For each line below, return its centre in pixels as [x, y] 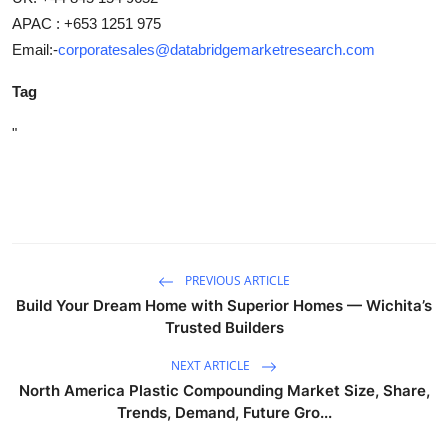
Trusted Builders [224, 327]
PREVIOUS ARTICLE [236, 280]
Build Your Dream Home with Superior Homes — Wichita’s [224, 305]
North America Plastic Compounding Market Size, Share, [224, 390]
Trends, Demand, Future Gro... [224, 412]
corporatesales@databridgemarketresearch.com [216, 49]
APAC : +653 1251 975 [86, 23]
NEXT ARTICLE [212, 365]
